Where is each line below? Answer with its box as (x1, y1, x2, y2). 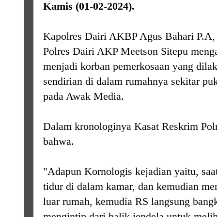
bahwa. (43, 135, 74, 147)
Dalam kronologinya (43, 120, 134, 132)
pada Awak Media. (43, 90, 124, 102)
